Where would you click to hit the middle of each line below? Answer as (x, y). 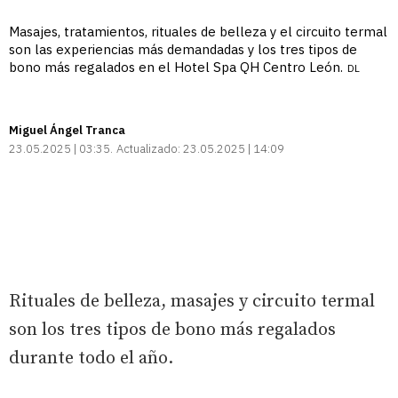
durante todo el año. (91, 359)
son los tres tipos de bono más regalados (172, 330)
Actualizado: (148, 149)
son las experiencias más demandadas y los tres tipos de (183, 50)
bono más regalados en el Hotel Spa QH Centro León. (176, 68)
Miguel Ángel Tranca (67, 131)
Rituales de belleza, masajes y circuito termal (192, 302)
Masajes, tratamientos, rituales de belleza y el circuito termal (198, 32)
